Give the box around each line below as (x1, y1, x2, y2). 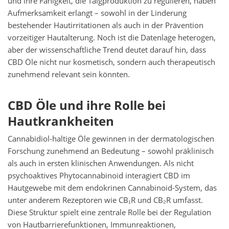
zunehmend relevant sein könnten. (8, 69, 130, 80)
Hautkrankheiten (8, 112, 114, 130)
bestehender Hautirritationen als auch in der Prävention (8, 20, 203, 31)
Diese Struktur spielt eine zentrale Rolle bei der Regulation (8, 207, 211, 218)
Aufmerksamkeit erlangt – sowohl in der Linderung (8, 8, 187, 19)
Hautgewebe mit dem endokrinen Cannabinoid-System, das (8, 182, 217, 194)
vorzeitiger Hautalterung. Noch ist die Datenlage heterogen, (8, 32, 216, 43)
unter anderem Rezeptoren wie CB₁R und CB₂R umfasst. (8, 195, 203, 206)
